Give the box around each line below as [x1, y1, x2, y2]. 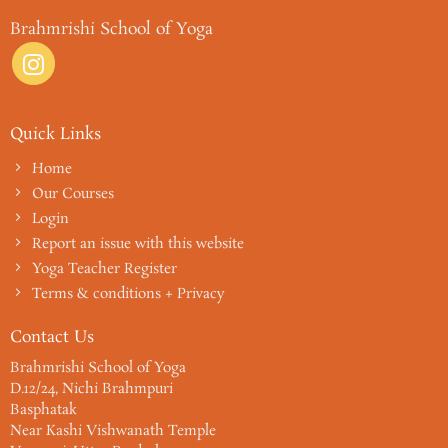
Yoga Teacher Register [32, 260, 178, 280]
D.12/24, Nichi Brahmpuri [9, 379, 173, 399]
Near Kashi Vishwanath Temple [9, 421, 216, 441]
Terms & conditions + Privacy [32, 285, 225, 305]
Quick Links [9, 122, 101, 146]
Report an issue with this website [32, 235, 245, 255]
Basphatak [9, 400, 77, 420]
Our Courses [32, 185, 115, 205]
